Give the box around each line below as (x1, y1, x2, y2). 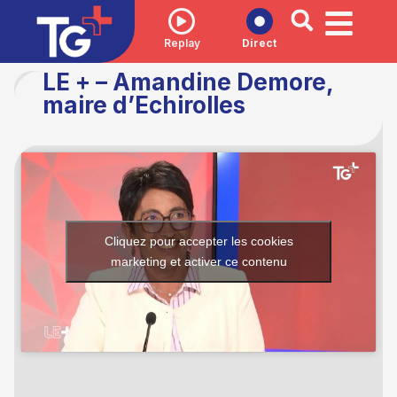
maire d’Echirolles (43, 90, 245, 119)
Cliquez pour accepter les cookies (104, 234, 293, 249)
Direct (242, 35, 277, 50)
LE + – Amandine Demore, (43, 67, 333, 96)
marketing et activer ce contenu (110, 254, 287, 269)
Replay (163, 35, 200, 50)
